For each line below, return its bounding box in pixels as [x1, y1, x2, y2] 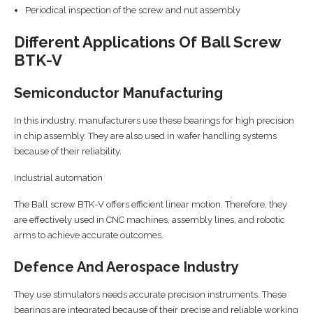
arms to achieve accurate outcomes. [14, 229, 163, 240]
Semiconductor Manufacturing [14, 84, 223, 101]
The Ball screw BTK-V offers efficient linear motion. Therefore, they [14, 198, 287, 210]
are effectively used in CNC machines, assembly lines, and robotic [14, 214, 285, 225]
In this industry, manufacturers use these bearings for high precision [14, 115, 294, 126]
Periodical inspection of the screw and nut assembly [25, 4, 241, 15]
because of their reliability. [14, 145, 122, 156]
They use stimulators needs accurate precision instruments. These [14, 289, 286, 300]
